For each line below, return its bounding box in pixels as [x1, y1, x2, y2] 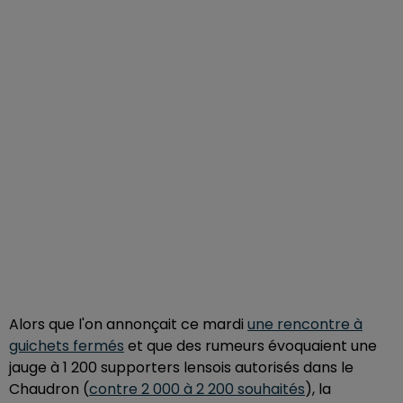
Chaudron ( [9, 379, 89, 400]
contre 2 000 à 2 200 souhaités [89, 379, 305, 400]
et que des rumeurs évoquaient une [124, 336, 377, 357]
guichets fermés [9, 336, 124, 357]
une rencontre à [247, 314, 363, 336]
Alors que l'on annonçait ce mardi [9, 314, 247, 336]
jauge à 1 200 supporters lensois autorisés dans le [9, 357, 354, 379]
